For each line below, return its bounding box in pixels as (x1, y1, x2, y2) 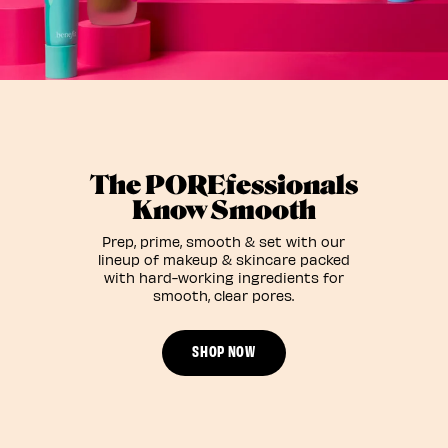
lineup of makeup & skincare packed (97, 250, 350, 268)
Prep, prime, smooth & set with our (102, 232, 346, 250)
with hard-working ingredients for (103, 268, 344, 286)
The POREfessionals (89, 169, 358, 200)
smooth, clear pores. (153, 286, 295, 304)
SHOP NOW (192, 340, 256, 360)
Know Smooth (131, 194, 316, 225)
